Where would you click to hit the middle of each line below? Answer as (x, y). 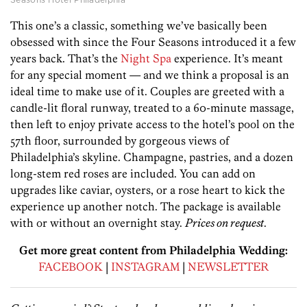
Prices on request (224, 222)
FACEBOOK (71, 266)
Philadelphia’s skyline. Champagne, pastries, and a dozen (152, 157)
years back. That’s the (65, 58)
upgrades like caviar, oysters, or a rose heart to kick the (148, 189)
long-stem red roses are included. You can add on (133, 173)
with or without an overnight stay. (98, 222)
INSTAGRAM (145, 266)
